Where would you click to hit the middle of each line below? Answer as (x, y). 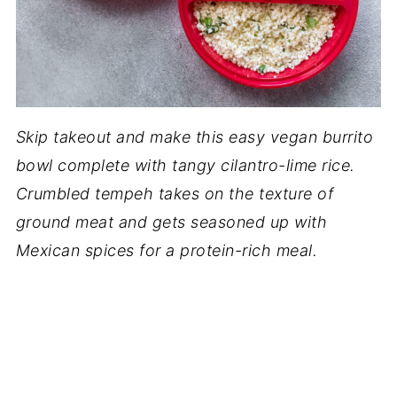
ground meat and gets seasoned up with (171, 222)
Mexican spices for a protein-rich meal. (169, 250)
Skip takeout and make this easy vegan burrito (195, 137)
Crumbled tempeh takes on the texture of (175, 194)
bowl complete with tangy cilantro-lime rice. (185, 165)
